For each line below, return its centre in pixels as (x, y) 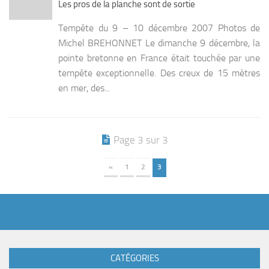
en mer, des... (84, 88)
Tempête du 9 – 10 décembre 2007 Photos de (159, 28)
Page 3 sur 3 (141, 140)
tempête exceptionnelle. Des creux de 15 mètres (159, 73)
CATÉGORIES (134, 258)
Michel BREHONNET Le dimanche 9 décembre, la (159, 43)
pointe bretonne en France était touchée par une (159, 58)
